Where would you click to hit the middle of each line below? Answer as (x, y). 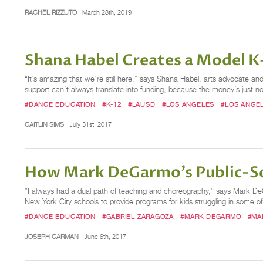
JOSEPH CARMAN (52, 237)
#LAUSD (141, 104)
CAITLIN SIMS (44, 125)
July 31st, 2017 (90, 125)
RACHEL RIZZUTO (51, 12)
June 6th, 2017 (105, 237)
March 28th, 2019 (107, 12)
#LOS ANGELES (188, 104)
